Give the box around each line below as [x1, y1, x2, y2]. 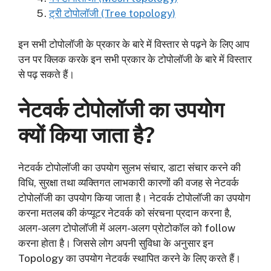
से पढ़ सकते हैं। [18, 68, 74, 80]
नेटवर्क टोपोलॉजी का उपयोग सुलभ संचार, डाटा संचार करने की [18, 162, 241, 174]
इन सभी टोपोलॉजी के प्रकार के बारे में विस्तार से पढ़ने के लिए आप [18, 38, 249, 50]
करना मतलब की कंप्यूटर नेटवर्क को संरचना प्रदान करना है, [18, 207, 232, 220]
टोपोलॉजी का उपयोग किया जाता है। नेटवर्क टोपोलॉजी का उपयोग [18, 192, 250, 204]
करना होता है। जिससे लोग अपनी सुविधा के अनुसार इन [18, 237, 214, 250]
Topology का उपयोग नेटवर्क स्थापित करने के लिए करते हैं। [18, 252, 241, 265]
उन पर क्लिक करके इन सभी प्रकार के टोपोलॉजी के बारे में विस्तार [18, 53, 252, 65]
